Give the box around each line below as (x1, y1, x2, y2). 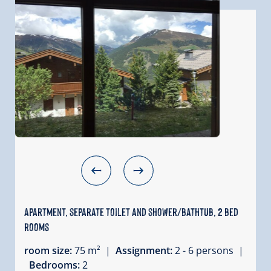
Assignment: (116, 243, 175, 257)
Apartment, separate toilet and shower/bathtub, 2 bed (24, 203, 238, 218)
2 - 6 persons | (175, 243, 244, 257)
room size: (24, 243, 74, 257)
